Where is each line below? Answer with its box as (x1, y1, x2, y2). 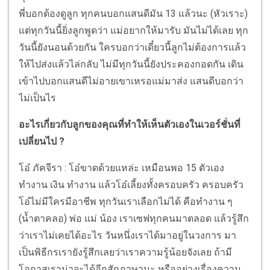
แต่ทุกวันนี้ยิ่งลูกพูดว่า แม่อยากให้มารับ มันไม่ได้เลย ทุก (19, 25, 248, 37)
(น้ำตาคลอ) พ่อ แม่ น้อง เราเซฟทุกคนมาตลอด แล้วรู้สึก (19, 213, 249, 225)
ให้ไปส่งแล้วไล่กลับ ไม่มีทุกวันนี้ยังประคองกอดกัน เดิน (19, 58, 243, 71)
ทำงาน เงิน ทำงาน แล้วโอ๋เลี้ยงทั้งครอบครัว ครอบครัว (19, 179, 243, 191)
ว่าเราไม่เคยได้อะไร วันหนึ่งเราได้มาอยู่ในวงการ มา (19, 230, 236, 242)
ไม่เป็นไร (19, 92, 56, 104)
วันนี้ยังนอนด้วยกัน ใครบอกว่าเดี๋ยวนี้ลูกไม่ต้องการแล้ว (19, 42, 246, 54)
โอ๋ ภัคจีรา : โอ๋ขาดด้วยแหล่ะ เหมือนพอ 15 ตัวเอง (19, 162, 224, 174)
